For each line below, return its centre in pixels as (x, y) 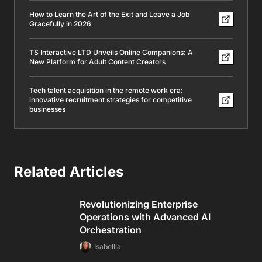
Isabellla (108, 247)
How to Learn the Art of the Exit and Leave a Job (109, 14)
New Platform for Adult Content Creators (97, 62)
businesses (47, 109)
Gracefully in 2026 (60, 24)
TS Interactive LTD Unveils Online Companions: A (111, 52)
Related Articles (69, 172)
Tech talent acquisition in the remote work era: (106, 90)
